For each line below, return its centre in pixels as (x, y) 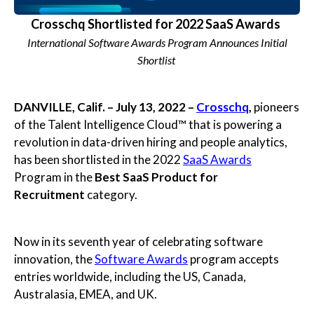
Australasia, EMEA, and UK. (87, 294)
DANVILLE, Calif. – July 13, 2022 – (105, 107)
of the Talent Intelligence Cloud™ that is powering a (148, 125)
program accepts (233, 259)
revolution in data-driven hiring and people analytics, (151, 142)
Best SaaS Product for (156, 177)
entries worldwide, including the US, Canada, (130, 277)
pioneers (277, 107)
